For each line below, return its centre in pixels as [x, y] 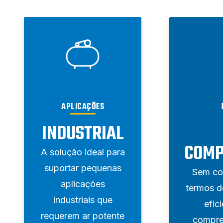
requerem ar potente [83, 216]
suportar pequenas [83, 168]
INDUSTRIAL [83, 134]
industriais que [83, 200]
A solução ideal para [83, 152]
